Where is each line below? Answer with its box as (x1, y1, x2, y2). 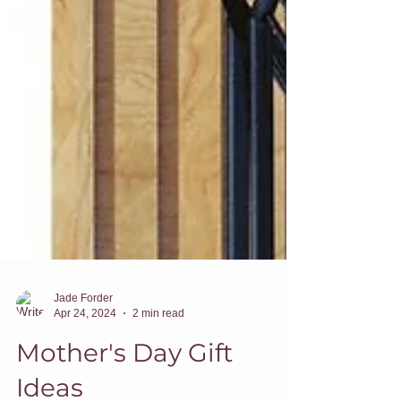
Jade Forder (54, 351, 113, 364)
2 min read (132, 365, 184, 379)
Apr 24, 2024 (54, 365, 116, 379)
